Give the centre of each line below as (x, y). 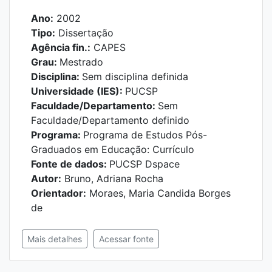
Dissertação (84, 33)
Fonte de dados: (70, 164)
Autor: (46, 178)
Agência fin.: (61, 47)
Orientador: (59, 193)
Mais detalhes (55, 239)
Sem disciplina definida (135, 76)
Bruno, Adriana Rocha (112, 178)
